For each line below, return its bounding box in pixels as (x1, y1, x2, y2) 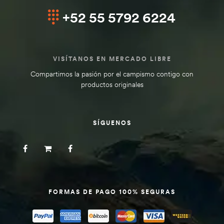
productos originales (80, 79, 143, 89)
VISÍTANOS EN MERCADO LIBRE (52, 54, 171, 62)
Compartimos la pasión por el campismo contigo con (30, 69, 193, 78)
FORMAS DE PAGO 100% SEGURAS (48, 187, 175, 195)
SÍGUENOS (92, 118, 131, 126)
